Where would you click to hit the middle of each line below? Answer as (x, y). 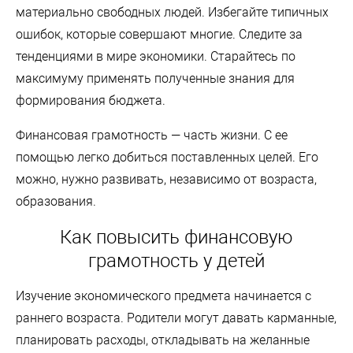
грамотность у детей (176, 260)
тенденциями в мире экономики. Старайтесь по (156, 56)
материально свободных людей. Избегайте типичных (172, 12)
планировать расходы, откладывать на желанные (163, 340)
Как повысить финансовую (176, 237)
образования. (56, 201)
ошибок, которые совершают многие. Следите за (159, 34)
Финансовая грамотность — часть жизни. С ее (152, 135)
